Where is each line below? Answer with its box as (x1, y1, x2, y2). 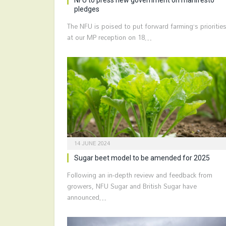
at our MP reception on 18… (67, 30, 152, 44)
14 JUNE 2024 (74, 138, 110, 149)
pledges (74, 5, 99, 13)
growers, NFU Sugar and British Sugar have (67, 180, 197, 193)
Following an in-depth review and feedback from (67, 168, 212, 182)
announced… (67, 191, 106, 204)
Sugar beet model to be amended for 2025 (74, 154, 210, 162)
